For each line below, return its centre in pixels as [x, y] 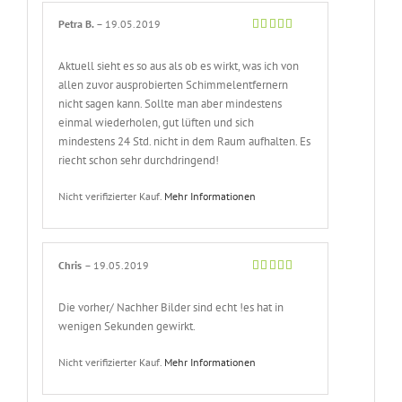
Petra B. [78, 24]
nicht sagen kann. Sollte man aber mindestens [170, 104]
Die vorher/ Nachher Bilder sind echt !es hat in [171, 307]
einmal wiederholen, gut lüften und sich [157, 123]
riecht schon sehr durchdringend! [139, 161]
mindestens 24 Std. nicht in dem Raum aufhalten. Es [185, 142]
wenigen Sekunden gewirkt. [127, 326]
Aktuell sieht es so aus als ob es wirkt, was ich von [179, 66]
